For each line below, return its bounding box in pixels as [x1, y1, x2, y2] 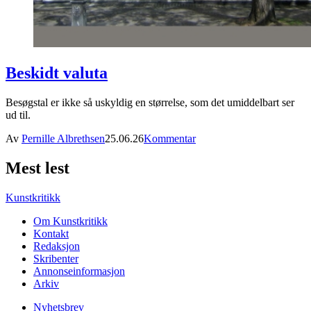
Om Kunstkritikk [33, 215, 108, 227]
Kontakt [33, 227, 69, 239]
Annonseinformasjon [33, 264, 125, 277]
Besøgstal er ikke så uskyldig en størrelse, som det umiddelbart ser [6, 96, 294, 108]
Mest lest [6, 158, 69, 177]
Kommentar [144, 132, 196, 144]
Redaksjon [33, 239, 80, 252]
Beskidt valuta [6, 63, 108, 82]
